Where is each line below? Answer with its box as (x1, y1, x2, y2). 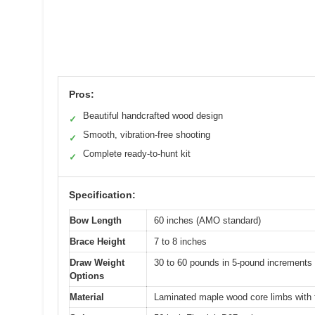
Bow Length (70, 214, 122, 226)
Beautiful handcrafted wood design (83, 110, 223, 121)
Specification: (69, 188, 136, 200)
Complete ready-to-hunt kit (83, 148, 191, 159)
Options (70, 270, 104, 281)
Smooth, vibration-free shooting (83, 129, 210, 140)
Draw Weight (70, 257, 124, 268)
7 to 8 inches (154, 236, 207, 247)
